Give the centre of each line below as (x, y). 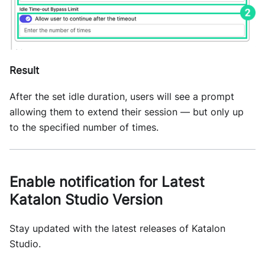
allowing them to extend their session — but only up (127, 112)
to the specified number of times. (84, 127)
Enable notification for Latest (107, 182)
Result (24, 71)
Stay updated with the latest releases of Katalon (117, 229)
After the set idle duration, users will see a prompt (122, 97)
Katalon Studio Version (86, 200)
